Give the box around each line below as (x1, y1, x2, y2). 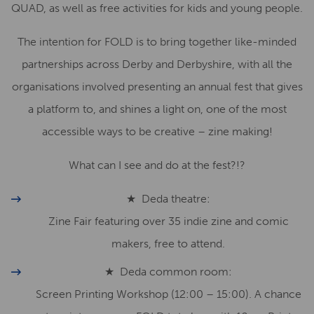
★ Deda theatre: (126, 192, 210, 205)
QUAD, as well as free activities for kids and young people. (11, 1, 303, 15)
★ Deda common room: (104, 265, 232, 278)
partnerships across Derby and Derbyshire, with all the (22, 57, 292, 71)
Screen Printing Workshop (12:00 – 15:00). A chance (35, 287, 301, 301)
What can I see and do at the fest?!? (69, 158, 245, 172)
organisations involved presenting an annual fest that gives (11, 80, 303, 93)
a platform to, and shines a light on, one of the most (27, 102, 287, 116)
